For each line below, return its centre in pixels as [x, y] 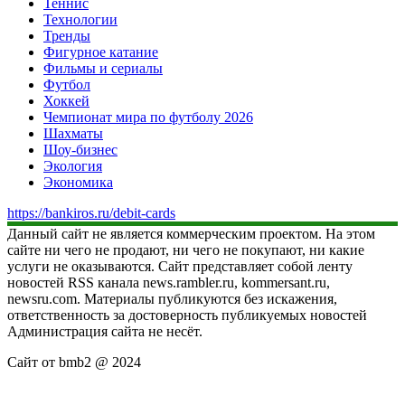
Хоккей [66, 100]
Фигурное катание [101, 52]
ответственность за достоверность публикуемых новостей [187, 315]
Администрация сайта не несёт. [105, 331]
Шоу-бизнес [80, 149]
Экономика [78, 182]
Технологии [80, 19]
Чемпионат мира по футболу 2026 [148, 117]
